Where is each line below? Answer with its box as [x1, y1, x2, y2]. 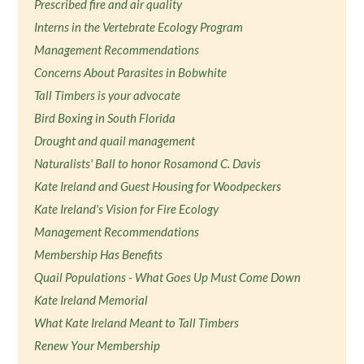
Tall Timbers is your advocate [34, 88, 181, 102]
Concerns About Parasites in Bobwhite [34, 65, 227, 80]
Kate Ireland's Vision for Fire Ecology [34, 201, 219, 216]
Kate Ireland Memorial [34, 292, 149, 307]
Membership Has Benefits [34, 247, 163, 262]
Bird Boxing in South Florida [34, 110, 176, 125]
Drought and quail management [34, 133, 196, 148]
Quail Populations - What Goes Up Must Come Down [34, 270, 301, 284]
